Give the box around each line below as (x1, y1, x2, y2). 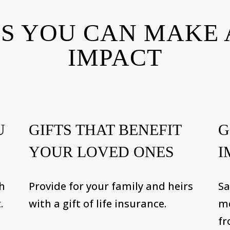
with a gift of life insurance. (28, 196, 166, 210)
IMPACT (68, 43, 162, 71)
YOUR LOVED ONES (28, 143, 174, 160)
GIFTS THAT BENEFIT (28, 121, 181, 138)
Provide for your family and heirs (28, 179, 193, 193)
